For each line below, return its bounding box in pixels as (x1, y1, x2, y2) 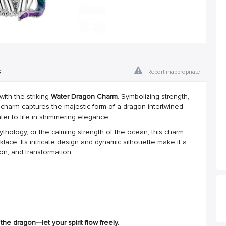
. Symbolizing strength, (118, 92, 189, 101)
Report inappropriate (147, 68, 200, 75)
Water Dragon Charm (51, 92, 118, 101)
